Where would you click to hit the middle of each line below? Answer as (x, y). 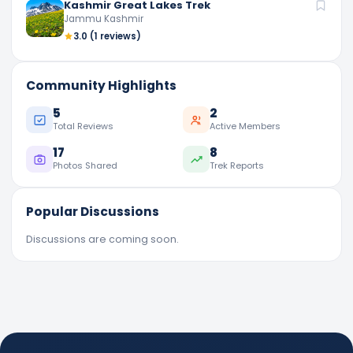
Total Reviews (83, 126)
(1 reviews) (114, 36)
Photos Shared (85, 165)
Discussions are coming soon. (102, 239)
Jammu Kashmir (104, 19)
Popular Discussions (93, 212)
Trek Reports (237, 165)
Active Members (245, 126)
